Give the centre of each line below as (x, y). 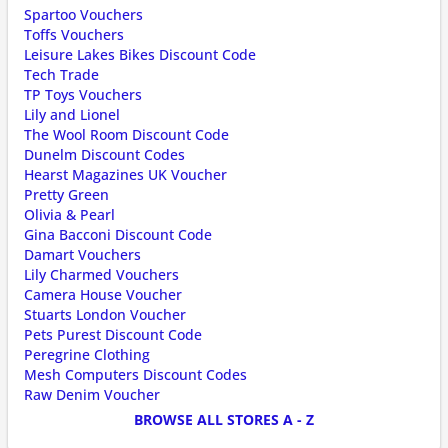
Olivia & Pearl (69, 214)
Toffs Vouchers (74, 34)
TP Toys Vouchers (83, 94)
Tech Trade (61, 74)
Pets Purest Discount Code (113, 334)
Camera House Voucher (103, 294)
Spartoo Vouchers (83, 14)
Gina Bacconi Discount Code (118, 234)
